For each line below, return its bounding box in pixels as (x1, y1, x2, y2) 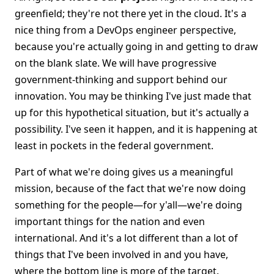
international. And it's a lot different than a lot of (15, 231, 238, 245)
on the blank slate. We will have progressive (15, 56, 217, 70)
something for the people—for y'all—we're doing (15, 198, 242, 212)
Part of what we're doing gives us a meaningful (15, 165, 233, 179)
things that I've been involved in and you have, (15, 248, 228, 261)
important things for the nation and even (15, 215, 205, 228)
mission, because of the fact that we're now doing (15, 182, 246, 195)
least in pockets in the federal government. (15, 139, 213, 152)
